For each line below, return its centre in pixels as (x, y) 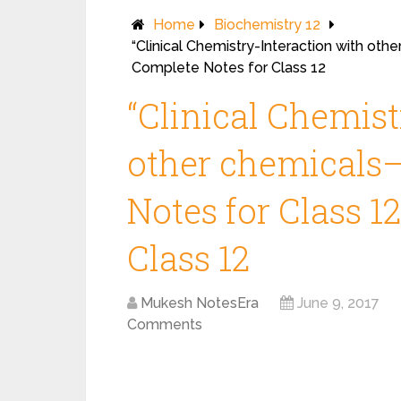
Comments (165, 324)
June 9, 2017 (338, 303)
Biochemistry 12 (267, 25)
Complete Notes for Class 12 (229, 68)
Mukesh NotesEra (200, 303)
